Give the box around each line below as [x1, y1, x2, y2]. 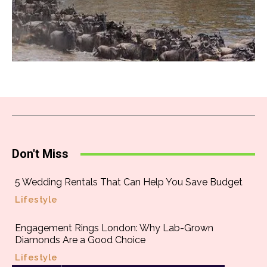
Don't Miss [12, 147, 69, 161]
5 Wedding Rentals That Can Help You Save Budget [15, 176, 243, 188]
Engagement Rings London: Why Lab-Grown [15, 222, 213, 234]
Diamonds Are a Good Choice [15, 234, 145, 246]
